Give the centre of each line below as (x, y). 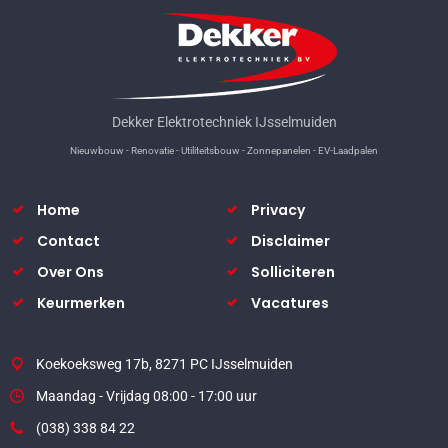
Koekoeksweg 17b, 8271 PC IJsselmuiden (164, 364)
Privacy (278, 210)
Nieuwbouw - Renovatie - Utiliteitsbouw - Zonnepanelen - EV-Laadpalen (224, 151)
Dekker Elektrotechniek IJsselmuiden (224, 122)
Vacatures (290, 303)
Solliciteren (293, 272)
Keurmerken (81, 303)
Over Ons (70, 272)
